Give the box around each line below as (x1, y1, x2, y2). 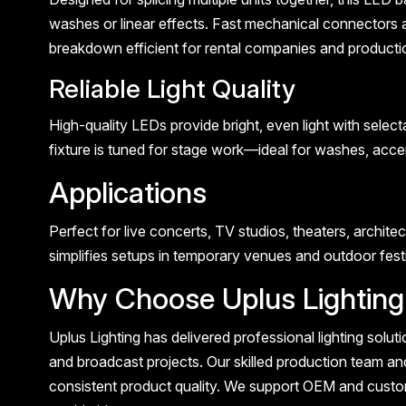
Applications (48, 175, 207, 211)
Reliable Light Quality (48, 73, 295, 105)
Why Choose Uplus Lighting (48, 281, 404, 317)
